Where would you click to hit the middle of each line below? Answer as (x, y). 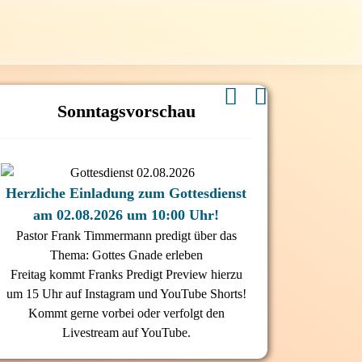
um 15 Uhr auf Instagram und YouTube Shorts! (126, 294)
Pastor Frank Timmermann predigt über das (126, 236)
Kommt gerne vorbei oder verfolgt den (126, 313)
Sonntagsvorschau (126, 111)
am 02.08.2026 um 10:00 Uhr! (126, 215)
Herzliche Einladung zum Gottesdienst (126, 193)
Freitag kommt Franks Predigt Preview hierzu (126, 274)
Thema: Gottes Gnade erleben (126, 255)
